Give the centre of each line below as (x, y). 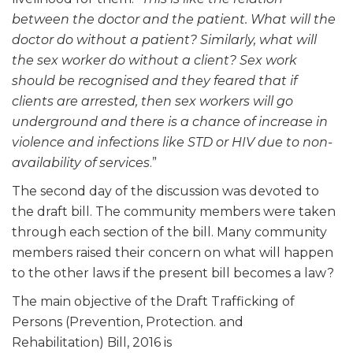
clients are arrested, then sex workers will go (152, 101)
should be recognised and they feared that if (154, 80)
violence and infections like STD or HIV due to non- (172, 142)
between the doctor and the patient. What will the (174, 19)
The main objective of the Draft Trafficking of (153, 301)
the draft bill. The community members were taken (174, 211)
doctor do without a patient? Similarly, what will (164, 39)
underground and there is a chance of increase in (170, 121)
